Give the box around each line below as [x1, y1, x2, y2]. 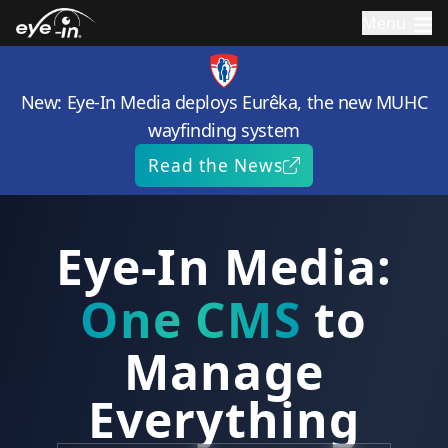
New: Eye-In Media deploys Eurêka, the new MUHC [20, 89, 428, 114]
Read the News [148, 152, 283, 177]
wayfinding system [148, 117, 300, 142]
